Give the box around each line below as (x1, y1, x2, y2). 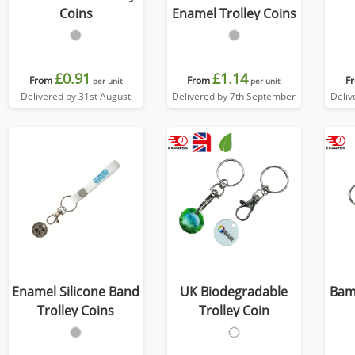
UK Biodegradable (180, 283, 288, 300)
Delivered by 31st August (21, 90, 132, 103)
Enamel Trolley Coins (171, 5, 296, 22)
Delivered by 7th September (172, 90, 296, 103)
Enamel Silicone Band (12, 283, 140, 300)
